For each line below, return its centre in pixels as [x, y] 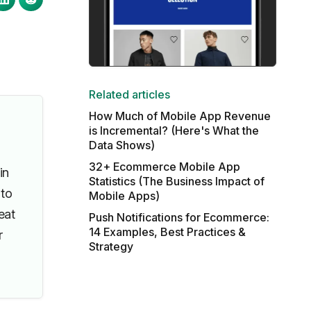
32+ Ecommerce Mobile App [164, 167]
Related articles [129, 94]
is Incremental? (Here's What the [174, 131]
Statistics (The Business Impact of [176, 181]
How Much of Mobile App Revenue [179, 116]
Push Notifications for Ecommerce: [179, 217]
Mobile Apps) [124, 196]
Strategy [111, 246]
